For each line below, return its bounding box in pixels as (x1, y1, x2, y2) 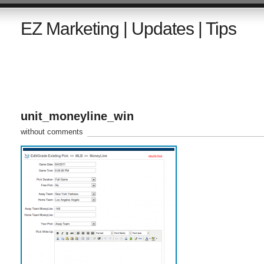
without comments (20, 127, 83, 136)
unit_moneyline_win (20, 110, 134, 123)
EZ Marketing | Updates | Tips (20, 19, 236, 38)
